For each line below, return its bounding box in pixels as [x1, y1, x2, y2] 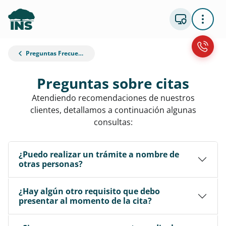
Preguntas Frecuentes [24, 48, 78, 58]
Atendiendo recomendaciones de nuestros [31, 92, 195, 103]
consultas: [93, 117, 133, 128]
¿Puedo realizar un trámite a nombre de [19, 149, 179, 160]
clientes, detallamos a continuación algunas [30, 104, 196, 116]
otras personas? [19, 158, 83, 169]
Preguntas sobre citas [37, 74, 189, 93]
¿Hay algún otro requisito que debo [19, 186, 160, 197]
